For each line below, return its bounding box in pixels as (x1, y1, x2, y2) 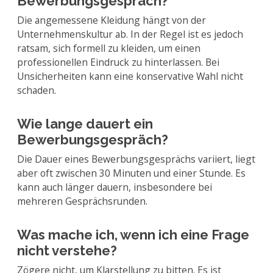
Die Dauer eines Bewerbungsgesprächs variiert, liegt (17, 152, 255, 166)
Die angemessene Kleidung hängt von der (17, 13, 206, 27)
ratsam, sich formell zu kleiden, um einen (17, 41, 200, 55)
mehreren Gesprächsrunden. (17, 194, 147, 208)
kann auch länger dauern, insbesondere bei (17, 180, 212, 194)
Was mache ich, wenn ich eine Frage (17, 227, 249, 243)
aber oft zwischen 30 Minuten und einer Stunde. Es (17, 166, 246, 180)
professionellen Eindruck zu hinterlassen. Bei (17, 55, 219, 69)
